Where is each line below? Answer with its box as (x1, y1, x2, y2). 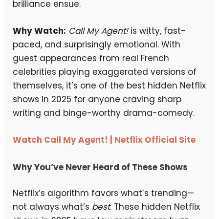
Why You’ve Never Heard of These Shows (13, 161, 188, 173)
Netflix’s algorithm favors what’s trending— (13, 187, 195, 199)
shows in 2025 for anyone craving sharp (13, 93, 182, 106)
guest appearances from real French (13, 52, 170, 65)
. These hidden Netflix (110, 201, 200, 213)
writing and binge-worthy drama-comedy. (13, 107, 195, 119)
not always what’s (13, 201, 92, 213)
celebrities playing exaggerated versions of (13, 66, 197, 78)
